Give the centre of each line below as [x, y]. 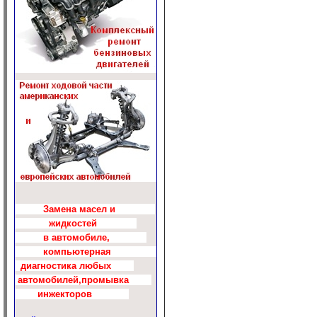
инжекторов [72, 294]
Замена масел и [85, 209]
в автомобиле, [81, 237]
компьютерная [86, 252]
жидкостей [76, 223]
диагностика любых [74, 266]
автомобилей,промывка [83, 280]
